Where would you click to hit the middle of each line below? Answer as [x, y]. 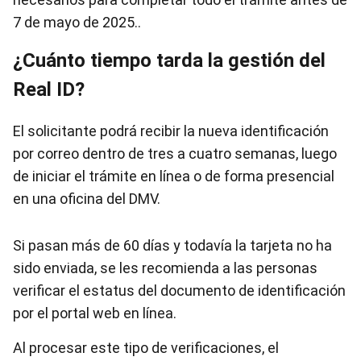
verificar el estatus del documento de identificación [179, 290]
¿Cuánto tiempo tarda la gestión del [169, 60]
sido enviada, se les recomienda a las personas [165, 268]
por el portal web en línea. [95, 313]
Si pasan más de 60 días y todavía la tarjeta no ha [172, 245]
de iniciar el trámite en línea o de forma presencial [174, 176]
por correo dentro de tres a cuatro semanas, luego [175, 154]
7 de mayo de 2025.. [77, 22]
